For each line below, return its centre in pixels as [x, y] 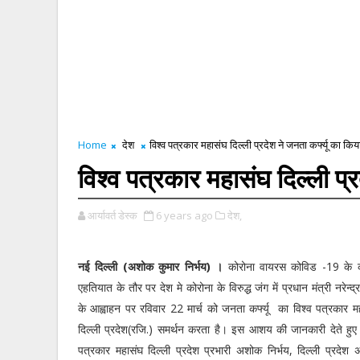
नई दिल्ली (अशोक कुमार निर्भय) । [153, 266]
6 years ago [184, 215]
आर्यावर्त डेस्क [112, 215]
